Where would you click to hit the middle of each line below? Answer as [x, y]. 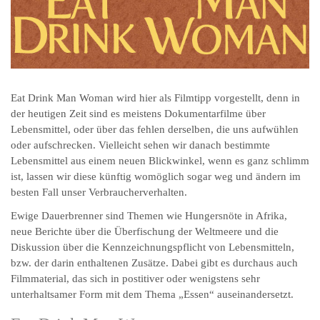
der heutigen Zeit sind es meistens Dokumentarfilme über [138, 113]
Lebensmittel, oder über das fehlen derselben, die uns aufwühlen [155, 129]
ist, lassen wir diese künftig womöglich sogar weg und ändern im [156, 176]
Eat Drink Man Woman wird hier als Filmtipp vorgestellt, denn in [155, 97]
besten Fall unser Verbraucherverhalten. [99, 192]
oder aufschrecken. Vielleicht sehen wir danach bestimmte [140, 145]
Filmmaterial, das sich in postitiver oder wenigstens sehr [135, 278]
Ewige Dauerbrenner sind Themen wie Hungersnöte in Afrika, [149, 215]
